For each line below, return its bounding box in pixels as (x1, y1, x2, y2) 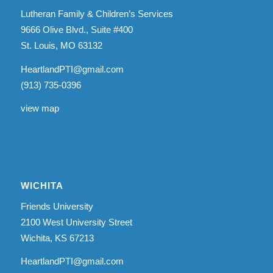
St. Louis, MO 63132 (20, 40, 102, 51)
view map (20, 103, 59, 114)
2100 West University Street (20, 216, 132, 227)
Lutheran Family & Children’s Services (20, 8, 173, 19)
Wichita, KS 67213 (20, 232, 94, 243)
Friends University (20, 200, 93, 211)
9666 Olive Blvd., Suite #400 (20, 24, 133, 35)
